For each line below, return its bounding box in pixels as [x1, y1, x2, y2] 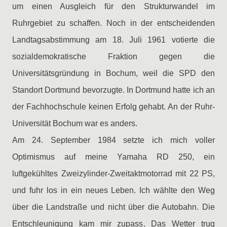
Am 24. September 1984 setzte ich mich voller [12, 136, 215, 144]
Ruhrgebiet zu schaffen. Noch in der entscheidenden [12, 19, 215, 27]
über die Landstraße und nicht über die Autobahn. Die [12, 203, 215, 211]
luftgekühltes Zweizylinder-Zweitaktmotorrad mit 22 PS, [12, 169, 215, 178]
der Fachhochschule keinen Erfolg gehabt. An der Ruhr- [12, 102, 215, 111]
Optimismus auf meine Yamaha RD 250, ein [12, 153, 215, 161]
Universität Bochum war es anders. [12, 119, 137, 128]
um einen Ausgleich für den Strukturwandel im [12, 2, 215, 11]
